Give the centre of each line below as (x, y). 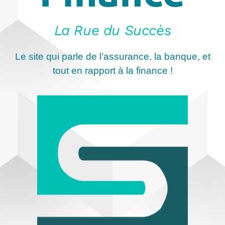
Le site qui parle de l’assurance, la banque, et (113, 56)
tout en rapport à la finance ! (113, 70)
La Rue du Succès (113, 30)
